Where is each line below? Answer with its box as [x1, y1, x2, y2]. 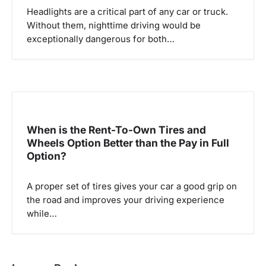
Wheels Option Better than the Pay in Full [27, 136, 229, 149]
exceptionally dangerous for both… [27, 34, 175, 45]
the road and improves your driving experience [27, 194, 224, 205]
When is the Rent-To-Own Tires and [27, 123, 206, 136]
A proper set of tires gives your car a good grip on [27, 180, 237, 192]
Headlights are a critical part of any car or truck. [27, 7, 228, 18]
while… [27, 208, 57, 219]
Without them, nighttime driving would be [27, 20, 201, 31]
